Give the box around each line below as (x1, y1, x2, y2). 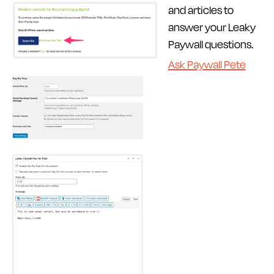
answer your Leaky (168, 19, 256, 35)
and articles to (168, 2, 234, 18)
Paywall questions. (168, 36, 253, 52)
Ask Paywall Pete (168, 56, 246, 72)
